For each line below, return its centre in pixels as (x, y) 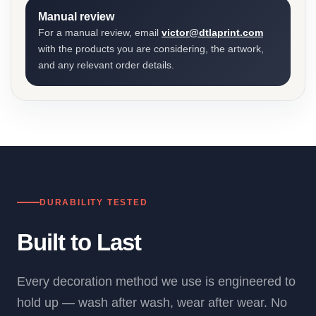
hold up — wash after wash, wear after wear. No (152, 303)
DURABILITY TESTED (94, 202)
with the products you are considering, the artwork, (151, 49)
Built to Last (79, 242)
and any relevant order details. (106, 65)
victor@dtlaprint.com (212, 32)
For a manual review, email (100, 32)
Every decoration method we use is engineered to (156, 281)
